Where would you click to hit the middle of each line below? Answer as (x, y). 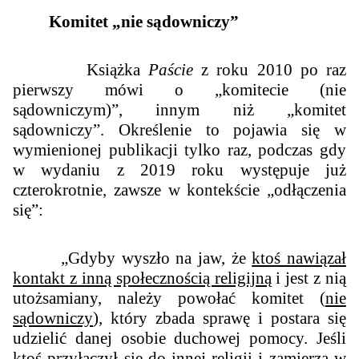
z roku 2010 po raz (269, 69)
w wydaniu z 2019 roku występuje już (179, 169)
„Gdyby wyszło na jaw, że (156, 258)
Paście (170, 69)
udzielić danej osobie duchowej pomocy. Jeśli (179, 338)
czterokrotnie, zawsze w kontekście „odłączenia (179, 190)
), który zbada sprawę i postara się (220, 318)
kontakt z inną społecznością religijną (142, 278)
